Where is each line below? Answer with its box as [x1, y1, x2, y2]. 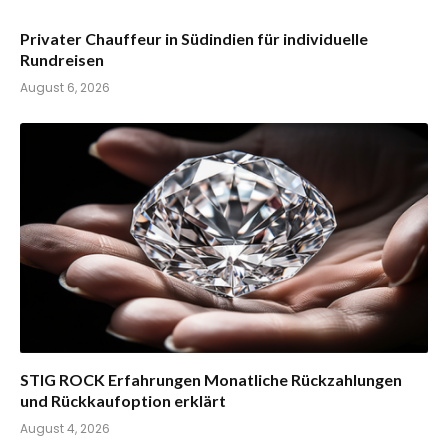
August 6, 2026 [20, 79, 110, 97]
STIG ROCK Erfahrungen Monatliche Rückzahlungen [20, 369, 402, 389]
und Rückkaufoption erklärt [20, 390, 226, 410]
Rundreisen [20, 50, 104, 70]
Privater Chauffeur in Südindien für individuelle [20, 29, 368, 49]
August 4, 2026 [20, 419, 110, 437]
